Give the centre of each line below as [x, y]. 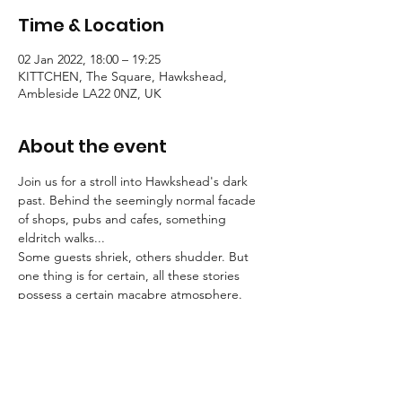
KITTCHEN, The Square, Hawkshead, [122, 77]
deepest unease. [66, 351]
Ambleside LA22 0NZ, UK [90, 94]
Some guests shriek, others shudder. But [135, 257]
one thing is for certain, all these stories [131, 276]
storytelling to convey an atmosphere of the [142, 332]
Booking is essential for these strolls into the [144, 370]
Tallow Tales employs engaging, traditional [138, 314]
